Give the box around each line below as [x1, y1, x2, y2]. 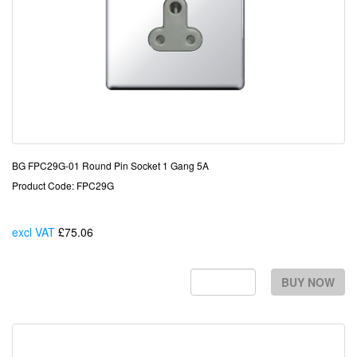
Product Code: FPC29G [12, 178, 114, 192]
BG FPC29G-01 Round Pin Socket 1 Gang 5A [12, 159, 209, 172]
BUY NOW [281, 274, 335, 290]
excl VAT [12, 224, 55, 240]
